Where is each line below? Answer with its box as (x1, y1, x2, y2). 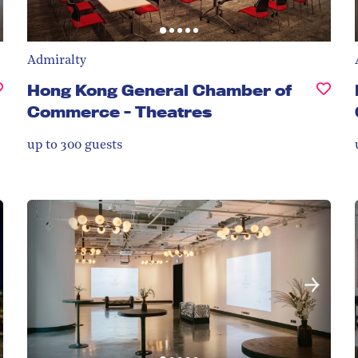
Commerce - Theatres (27, 101, 212, 121)
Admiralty (27, 54, 86, 67)
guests (82, 138, 122, 152)
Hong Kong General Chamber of (27, 80, 292, 100)
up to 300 (27, 138, 82, 152)
